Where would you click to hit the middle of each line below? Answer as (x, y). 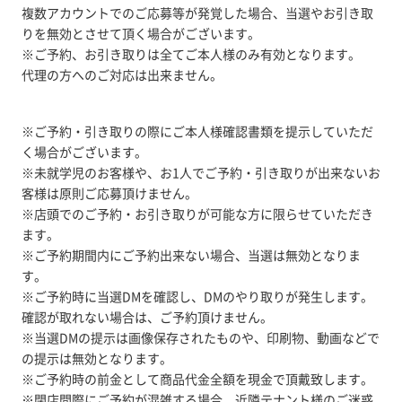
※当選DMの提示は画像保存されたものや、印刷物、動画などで (200, 337)
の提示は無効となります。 (96, 358)
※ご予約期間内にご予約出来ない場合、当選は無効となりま (191, 255)
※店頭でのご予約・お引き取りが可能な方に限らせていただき (197, 214)
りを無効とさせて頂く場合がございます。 (140, 33)
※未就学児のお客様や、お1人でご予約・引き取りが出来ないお (201, 172)
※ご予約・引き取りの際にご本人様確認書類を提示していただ (197, 131)
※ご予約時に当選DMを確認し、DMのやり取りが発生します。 (197, 296)
